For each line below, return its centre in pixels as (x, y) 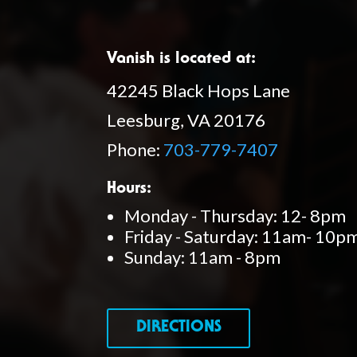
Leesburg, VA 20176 (186, 120)
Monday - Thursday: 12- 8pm (235, 215)
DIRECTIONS (178, 329)
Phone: (135, 149)
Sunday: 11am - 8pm (203, 257)
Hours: (129, 189)
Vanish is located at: (182, 59)
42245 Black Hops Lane (199, 90)
